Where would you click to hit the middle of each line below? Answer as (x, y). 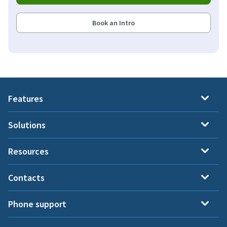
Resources (28, 151)
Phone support (37, 204)
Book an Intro (113, 23)
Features (26, 98)
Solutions (27, 125)
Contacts (26, 177)
